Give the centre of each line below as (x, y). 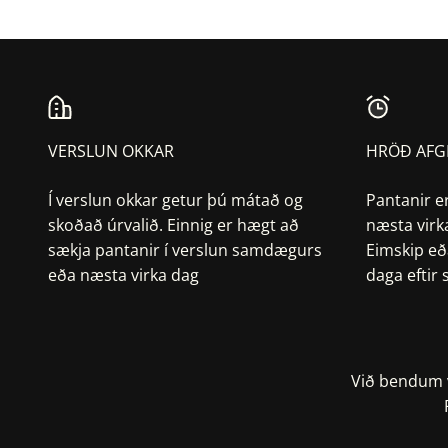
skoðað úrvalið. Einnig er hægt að (173, 225)
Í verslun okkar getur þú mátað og (175, 200)
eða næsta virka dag (123, 275)
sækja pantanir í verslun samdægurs (185, 250)
